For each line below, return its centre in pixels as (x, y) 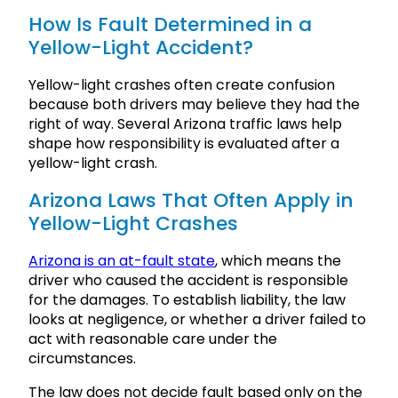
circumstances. (82, 359)
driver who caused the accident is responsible (188, 281)
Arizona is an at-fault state (122, 261)
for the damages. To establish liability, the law (187, 300)
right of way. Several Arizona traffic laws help (185, 123)
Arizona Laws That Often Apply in (191, 201)
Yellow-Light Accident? (141, 47)
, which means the (278, 261)
